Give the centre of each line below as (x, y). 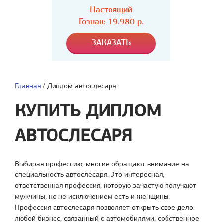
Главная (28, 86)
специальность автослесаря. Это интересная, (89, 174)
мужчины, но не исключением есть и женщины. (92, 196)
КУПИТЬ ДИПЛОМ (88, 111)
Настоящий (111, 10)
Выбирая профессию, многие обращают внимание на (102, 164)
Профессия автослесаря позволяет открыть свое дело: (105, 207)
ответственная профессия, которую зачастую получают (106, 185)
